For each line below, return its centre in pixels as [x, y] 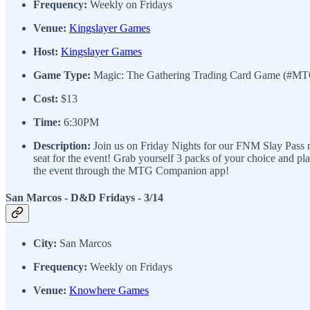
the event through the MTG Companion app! [131, 170]
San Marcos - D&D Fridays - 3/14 [84, 197]
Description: [63, 145]
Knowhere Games [109, 291]
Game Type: [62, 75]
